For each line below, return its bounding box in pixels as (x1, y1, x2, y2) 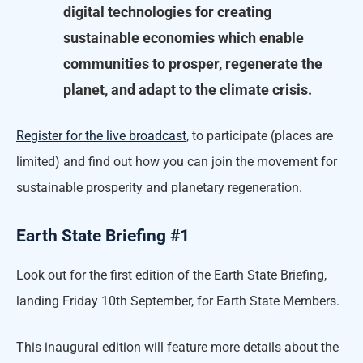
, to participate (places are (186, 127, 333, 143)
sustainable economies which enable (63, 28, 304, 46)
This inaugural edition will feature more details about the (16, 339, 339, 355)
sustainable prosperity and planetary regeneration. (16, 179, 302, 195)
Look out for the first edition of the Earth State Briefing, (16, 267, 327, 283)
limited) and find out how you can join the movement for (16, 153, 337, 169)
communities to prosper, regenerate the (63, 54, 322, 72)
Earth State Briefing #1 (16, 225, 190, 246)
